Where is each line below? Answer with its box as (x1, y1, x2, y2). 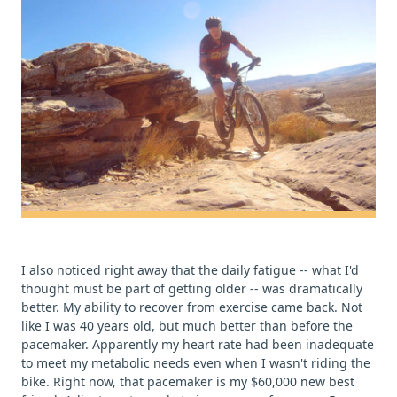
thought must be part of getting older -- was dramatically (21, 279, 362, 297)
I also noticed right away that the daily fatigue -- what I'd (21, 261, 359, 278)
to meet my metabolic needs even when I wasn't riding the (21, 354, 370, 371)
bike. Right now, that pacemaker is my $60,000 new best (21, 372, 354, 390)
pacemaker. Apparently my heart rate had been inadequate (21, 335, 374, 353)
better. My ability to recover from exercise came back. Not (21, 298, 362, 315)
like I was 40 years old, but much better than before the (21, 316, 353, 334)
